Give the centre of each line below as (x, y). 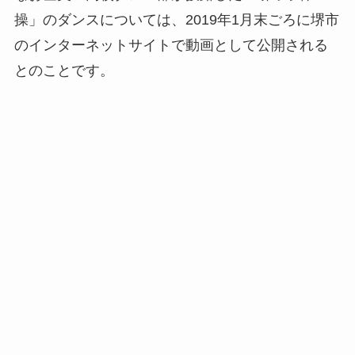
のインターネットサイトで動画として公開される (171, 46)
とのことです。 (64, 71)
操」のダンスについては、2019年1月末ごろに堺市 (176, 20)
